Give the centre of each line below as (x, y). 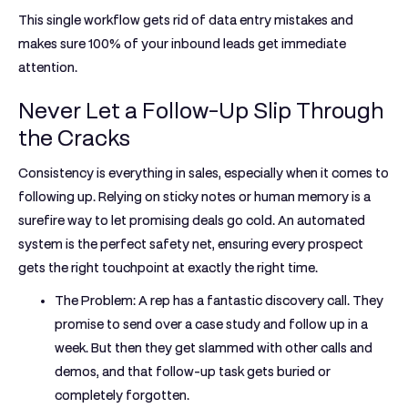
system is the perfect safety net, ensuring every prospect (191, 244)
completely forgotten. (122, 395)
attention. (48, 67)
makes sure (53, 44)
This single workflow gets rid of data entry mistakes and (186, 20)
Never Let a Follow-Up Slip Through (201, 111)
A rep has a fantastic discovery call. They (260, 301)
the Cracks (74, 138)
